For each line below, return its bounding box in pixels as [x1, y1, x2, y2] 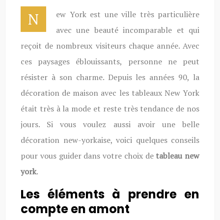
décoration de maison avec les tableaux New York [21, 87, 199, 98]
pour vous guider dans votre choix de [21, 150, 156, 161]
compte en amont [21, 201, 130, 217]
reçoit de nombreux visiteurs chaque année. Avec [21, 40, 199, 51]
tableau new [156, 150, 199, 161]
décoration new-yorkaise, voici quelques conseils [21, 135, 199, 145]
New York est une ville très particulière [28, 9, 39, 29]
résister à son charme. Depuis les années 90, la [21, 72, 199, 82]
